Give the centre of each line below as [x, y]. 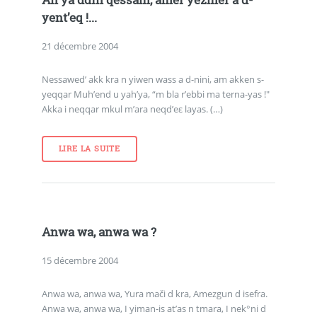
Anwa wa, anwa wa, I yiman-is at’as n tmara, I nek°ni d [154, 309]
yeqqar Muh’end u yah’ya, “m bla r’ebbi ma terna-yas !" [155, 94]
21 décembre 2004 [80, 46]
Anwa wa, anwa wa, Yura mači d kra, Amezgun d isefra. [154, 294]
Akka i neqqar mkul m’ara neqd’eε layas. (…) [132, 109]
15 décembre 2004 [80, 260]
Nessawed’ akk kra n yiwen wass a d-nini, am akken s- [152, 80]
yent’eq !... [69, 18]
